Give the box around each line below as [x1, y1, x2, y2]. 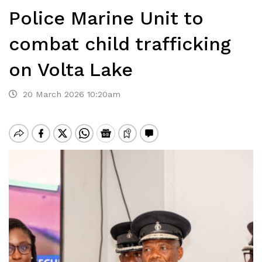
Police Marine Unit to [9, 7, 204, 29]
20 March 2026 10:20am [17, 89, 120, 99]
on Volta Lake [9, 58, 133, 81]
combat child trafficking [9, 33, 231, 55]
